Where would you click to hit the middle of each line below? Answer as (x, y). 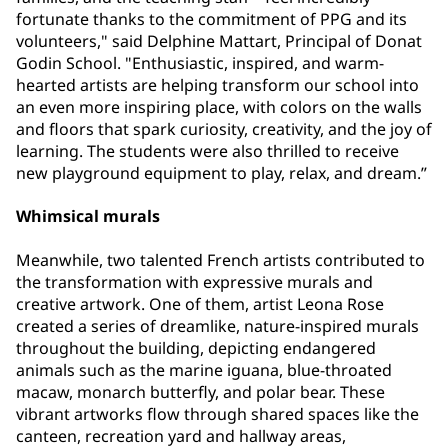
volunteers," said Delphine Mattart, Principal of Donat (219, 41)
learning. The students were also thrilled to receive (207, 151)
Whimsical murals (88, 216)
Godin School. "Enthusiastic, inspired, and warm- (200, 63)
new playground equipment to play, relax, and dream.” (221, 173)
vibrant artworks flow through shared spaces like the (217, 413)
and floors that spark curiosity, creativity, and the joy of (224, 129)
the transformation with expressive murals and (194, 281)
